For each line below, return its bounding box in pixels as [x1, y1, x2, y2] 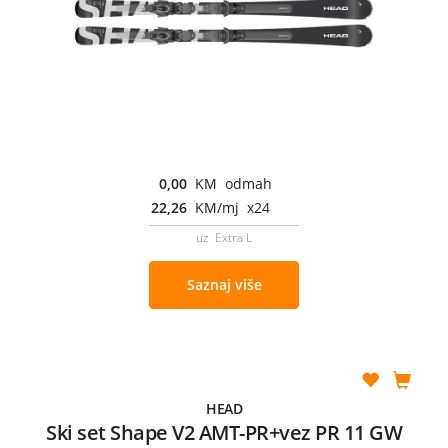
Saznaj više [186, 274, 262, 294]
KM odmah [195, 173, 272, 193]
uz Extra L [196, 228, 252, 246]
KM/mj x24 [195, 197, 270, 217]
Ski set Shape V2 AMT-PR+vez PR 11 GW [46, 418, 402, 446]
